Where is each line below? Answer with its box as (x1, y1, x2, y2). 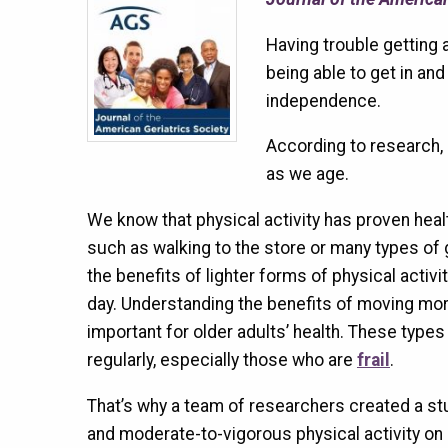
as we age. (265, 164, 349, 185)
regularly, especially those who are (86, 349, 357, 370)
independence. (265, 90, 381, 111)
